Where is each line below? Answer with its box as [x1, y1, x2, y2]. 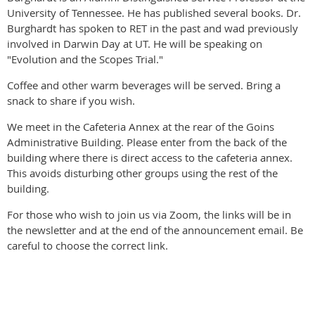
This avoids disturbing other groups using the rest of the [7, 166, 278, 180]
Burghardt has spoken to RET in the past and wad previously [7, 21, 298, 35]
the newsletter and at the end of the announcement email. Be [7, 223, 303, 237]
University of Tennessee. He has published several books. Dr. [7, 6, 301, 20]
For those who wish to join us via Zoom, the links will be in [7, 207, 291, 221]
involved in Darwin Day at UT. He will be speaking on [7, 37, 262, 51]
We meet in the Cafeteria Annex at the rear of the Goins [7, 120, 274, 134]
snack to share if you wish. [7, 94, 138, 108]
